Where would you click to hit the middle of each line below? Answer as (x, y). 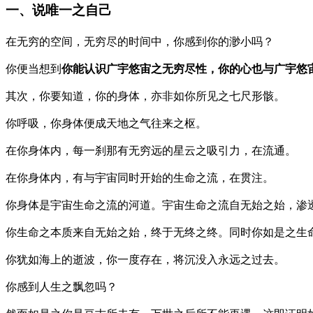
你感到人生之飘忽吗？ (61, 286)
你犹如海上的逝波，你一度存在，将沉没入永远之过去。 (145, 259)
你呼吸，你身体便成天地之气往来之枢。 (106, 123)
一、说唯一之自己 (59, 10)
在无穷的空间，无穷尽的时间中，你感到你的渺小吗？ (140, 41)
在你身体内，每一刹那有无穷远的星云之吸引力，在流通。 (151, 150)
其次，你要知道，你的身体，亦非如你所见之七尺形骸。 (145, 96)
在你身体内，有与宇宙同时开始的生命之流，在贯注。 (140, 177)
